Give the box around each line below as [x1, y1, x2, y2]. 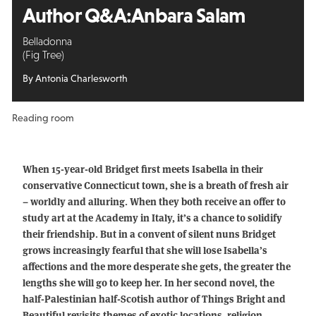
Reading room [11, 112, 74, 124]
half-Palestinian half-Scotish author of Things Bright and [22, 291, 286, 306]
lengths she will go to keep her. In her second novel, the [22, 275, 274, 290]
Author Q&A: [22, 4, 132, 27]
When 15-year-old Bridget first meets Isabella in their [22, 162, 263, 176]
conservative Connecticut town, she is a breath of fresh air [22, 178, 288, 193]
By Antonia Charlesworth [22, 73, 132, 85]
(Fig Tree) [22, 48, 64, 61]
